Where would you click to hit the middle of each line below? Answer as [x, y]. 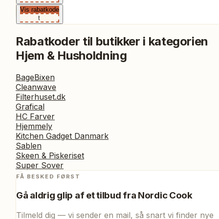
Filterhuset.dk [41, 97]
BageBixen [35, 77]
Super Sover [40, 165]
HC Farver [35, 117]
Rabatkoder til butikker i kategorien [112, 42]
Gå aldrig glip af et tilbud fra [77, 195]
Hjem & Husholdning [71, 56]
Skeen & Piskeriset [50, 156]
